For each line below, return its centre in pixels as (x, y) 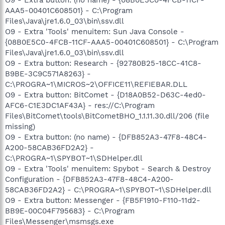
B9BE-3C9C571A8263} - (48, 74)
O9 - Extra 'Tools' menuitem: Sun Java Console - (95, 31)
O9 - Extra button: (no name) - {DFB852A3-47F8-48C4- (106, 137)
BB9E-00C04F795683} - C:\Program (70, 211)
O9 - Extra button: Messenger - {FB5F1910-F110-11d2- (103, 200)
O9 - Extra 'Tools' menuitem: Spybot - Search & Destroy (108, 168)
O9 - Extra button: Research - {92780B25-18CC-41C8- (103, 63)
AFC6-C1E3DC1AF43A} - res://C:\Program (80, 105)
